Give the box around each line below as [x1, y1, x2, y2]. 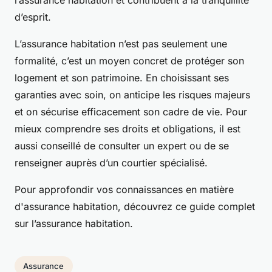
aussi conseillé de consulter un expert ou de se [15, 140, 229, 152]
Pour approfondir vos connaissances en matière [15, 183, 234, 196]
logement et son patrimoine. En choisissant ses [15, 72, 229, 84]
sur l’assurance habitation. [15, 217, 133, 230]
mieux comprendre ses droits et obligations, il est [15, 123, 240, 135]
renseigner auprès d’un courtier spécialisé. [15, 157, 208, 169]
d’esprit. [15, 11, 51, 24]
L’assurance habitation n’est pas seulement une [15, 38, 227, 50]
